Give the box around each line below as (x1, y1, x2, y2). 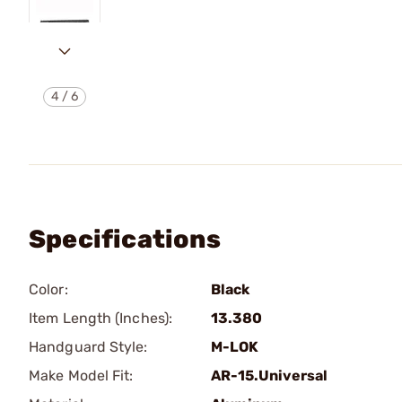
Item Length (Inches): (29, 310, 173, 327)
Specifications (29, 224, 221, 254)
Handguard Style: (29, 338, 148, 355)
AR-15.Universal (211, 367, 328, 384)
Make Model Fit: (29, 367, 134, 384)
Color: (29, 281, 68, 298)
